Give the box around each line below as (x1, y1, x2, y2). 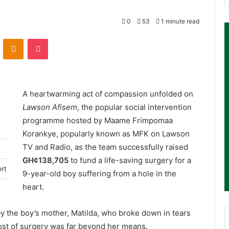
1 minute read (159, 17, 199, 25)
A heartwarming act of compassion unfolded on (22, 88, 194, 99)
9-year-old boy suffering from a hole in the (22, 168, 177, 178)
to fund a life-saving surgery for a (68, 155, 192, 165)
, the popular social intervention (77, 102, 192, 112)
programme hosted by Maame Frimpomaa (22, 115, 173, 125)
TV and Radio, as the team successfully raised (22, 142, 189, 152)
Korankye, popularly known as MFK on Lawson (22, 128, 190, 139)
